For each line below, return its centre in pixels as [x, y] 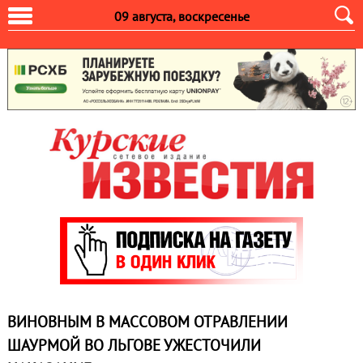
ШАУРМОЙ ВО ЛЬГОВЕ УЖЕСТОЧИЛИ [134, 346]
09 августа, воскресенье [181, 16]
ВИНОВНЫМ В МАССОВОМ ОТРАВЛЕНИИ [147, 322]
